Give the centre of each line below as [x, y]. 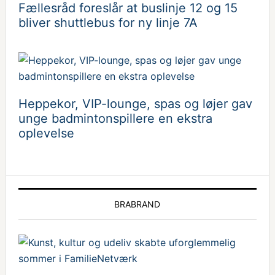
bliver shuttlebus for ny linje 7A [108, 23]
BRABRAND [137, 204]
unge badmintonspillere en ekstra [115, 118]
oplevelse [46, 133]
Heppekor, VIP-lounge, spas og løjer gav [135, 104]
